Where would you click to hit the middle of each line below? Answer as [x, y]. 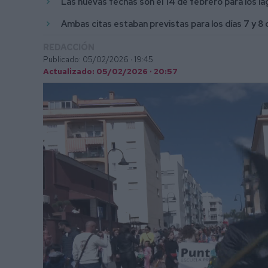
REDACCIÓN [69, 47]
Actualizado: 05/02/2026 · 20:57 [110, 71]
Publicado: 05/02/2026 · [88, 59]
